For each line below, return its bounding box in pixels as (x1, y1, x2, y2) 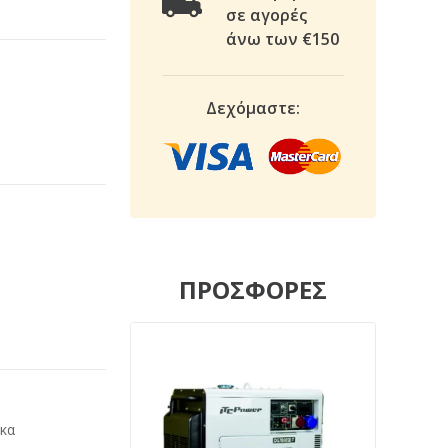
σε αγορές (226, 4, 307, 27)
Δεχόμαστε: (206, 97, 300, 120)
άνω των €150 (226, 28, 339, 51)
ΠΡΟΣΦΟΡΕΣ (179, 272, 327, 306)
